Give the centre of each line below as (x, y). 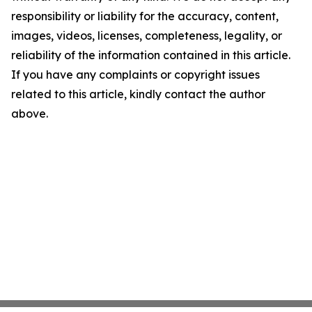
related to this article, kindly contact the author (138, 94)
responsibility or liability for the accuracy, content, (145, 16)
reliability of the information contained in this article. (151, 55)
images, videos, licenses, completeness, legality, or (147, 36)
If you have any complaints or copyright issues (135, 75)
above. (30, 114)
